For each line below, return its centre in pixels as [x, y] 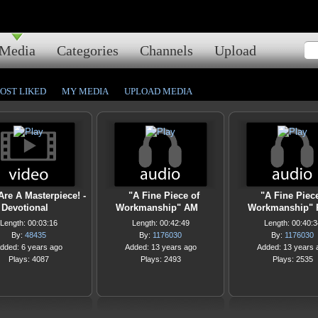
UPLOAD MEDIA [158, 91]
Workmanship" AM [157, 208]
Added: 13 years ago [160, 247]
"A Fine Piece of [164, 196]
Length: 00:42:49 [160, 223]
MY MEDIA [85, 91]
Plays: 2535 [292, 259]
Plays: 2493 [160, 259]
